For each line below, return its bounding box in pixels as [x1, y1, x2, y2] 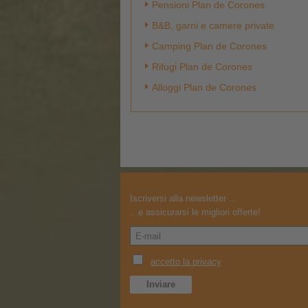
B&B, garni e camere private [152, 20, 274, 31]
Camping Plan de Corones [152, 41, 267, 52]
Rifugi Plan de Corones [152, 61, 252, 72]
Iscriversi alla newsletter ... [130, 193, 237, 203]
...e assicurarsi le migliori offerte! [130, 207, 261, 217]
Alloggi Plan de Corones [152, 82, 256, 93]
